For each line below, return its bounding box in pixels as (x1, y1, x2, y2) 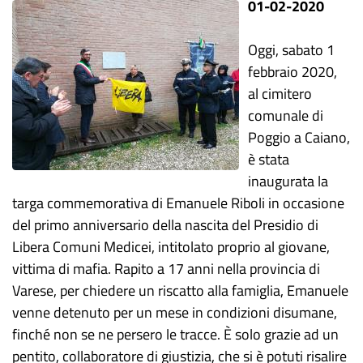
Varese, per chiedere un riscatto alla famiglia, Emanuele (12, 280, 348, 301)
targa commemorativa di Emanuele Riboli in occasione (12, 192, 344, 214)
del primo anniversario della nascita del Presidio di (12, 214, 318, 236)
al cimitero (248, 83, 313, 105)
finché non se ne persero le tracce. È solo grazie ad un (12, 323, 339, 345)
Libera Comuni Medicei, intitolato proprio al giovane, (12, 236, 330, 258)
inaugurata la (248, 170, 329, 192)
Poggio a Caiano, (248, 126, 351, 148)
